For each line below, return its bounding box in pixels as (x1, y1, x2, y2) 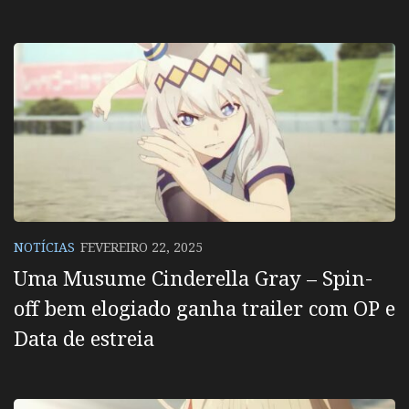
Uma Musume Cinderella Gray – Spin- (14, 263, 372, 291)
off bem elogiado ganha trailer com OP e (14, 293, 395, 321)
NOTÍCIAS (14, 238, 75, 257)
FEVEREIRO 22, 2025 (80, 238, 203, 257)
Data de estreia (14, 323, 154, 351)
